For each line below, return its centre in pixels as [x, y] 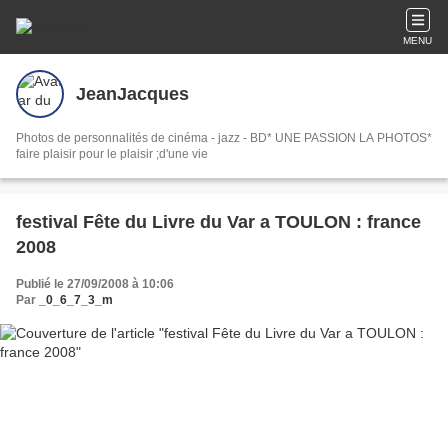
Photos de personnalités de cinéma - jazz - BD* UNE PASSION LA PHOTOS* [224, 138]
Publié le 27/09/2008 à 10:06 [95, 284]
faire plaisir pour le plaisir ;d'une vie [112, 154]
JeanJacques [132, 93]
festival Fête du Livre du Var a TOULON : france [218, 222]
